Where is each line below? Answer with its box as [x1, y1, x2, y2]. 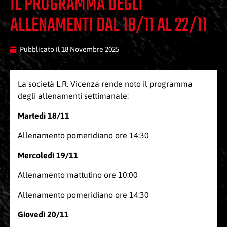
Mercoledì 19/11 [18, 150, 78, 160]
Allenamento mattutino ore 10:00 [18, 170, 138, 180]
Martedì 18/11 [18, 111, 69, 121]
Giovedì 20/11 [18, 210, 69, 219]
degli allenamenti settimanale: [18, 91, 129, 101]
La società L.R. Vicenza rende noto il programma [18, 79, 193, 89]
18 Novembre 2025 [61, 45, 119, 54]
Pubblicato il [20, 45, 61, 54]
